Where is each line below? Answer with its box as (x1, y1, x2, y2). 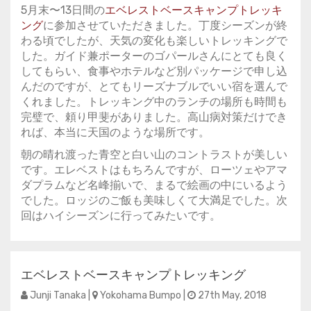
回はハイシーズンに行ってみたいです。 (21, 209, 221, 222)
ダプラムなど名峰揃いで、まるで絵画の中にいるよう (21, 178, 287, 192)
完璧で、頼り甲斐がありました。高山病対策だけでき (21, 110, 287, 124)
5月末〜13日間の (21, 3, 105, 17)
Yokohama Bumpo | (98, 289, 187, 301)
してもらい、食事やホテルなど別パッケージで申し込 (21, 65, 287, 78)
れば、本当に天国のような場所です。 (21, 126, 210, 139)
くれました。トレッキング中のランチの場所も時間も (21, 95, 287, 108)
